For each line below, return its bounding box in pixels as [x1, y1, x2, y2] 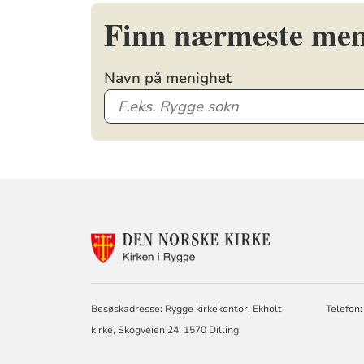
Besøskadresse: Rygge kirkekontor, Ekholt [91, 302, 283, 316]
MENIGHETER [269, 309, 356, 327]
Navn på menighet [104, 67, 232, 88]
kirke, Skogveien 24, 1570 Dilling [91, 323, 242, 337]
